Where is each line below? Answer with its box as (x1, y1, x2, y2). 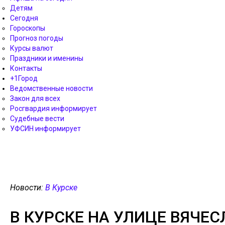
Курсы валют (10, 44, 53, 52)
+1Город (10, 74, 38, 82)
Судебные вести (10, 115, 64, 123)
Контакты (10, 64, 42, 72)
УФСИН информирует (10, 125, 81, 133)
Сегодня (10, 14, 38, 22)
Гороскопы (10, 24, 45, 32)
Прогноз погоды (10, 34, 63, 42)
